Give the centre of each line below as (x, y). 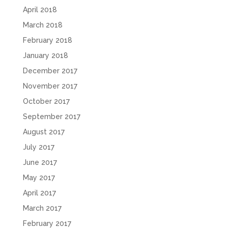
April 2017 (39, 193)
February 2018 (47, 40)
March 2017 (42, 208)
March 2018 (42, 25)
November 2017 (50, 86)
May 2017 (39, 177)
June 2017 (40, 162)
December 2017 (50, 70)
